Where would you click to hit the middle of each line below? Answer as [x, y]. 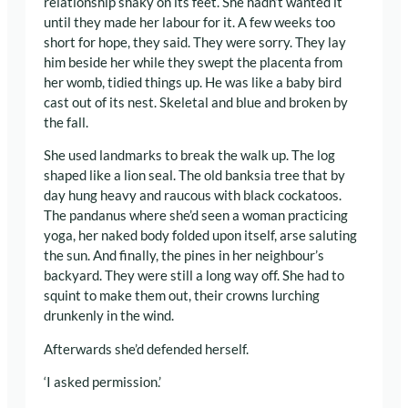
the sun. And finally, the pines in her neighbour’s [184, 256]
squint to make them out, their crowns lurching [182, 296]
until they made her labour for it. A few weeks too [189, 22]
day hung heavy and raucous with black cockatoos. [193, 196]
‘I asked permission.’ [102, 382]
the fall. [66, 122]
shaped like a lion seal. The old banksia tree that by [194, 176]
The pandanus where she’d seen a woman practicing [196, 216]
